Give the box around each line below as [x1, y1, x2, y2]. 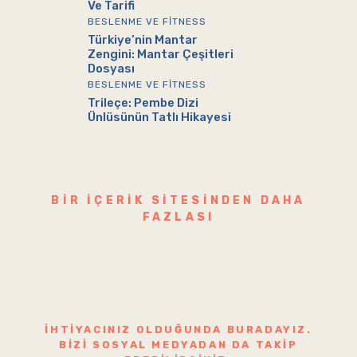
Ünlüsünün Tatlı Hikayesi [88, 109, 231, 124]
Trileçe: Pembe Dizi [88, 95, 198, 110]
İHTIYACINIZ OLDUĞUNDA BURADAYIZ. [45, 323, 312, 335]
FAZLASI [142, 210, 215, 224]
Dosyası [88, 61, 135, 76]
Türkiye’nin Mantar [88, 32, 198, 47]
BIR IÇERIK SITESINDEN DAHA [51, 193, 306, 207]
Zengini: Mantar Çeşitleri [88, 46, 233, 61]
